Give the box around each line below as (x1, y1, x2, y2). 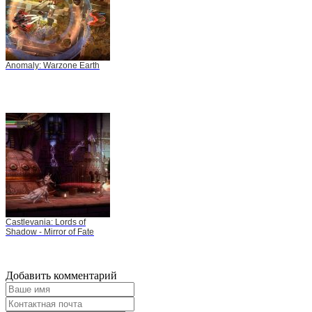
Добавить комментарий (6, 270, 117, 282)
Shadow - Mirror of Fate (6, 227, 94, 237)
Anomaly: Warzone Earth (6, 61, 100, 71)
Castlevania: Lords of (6, 217, 86, 228)
